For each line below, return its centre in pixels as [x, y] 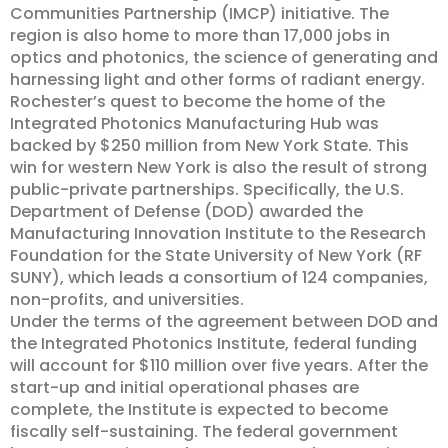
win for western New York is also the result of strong [218, 167]
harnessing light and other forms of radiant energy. [217, 79]
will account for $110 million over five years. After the [219, 365]
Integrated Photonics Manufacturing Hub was [194, 123]
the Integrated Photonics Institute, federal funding [213, 343]
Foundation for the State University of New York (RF [216, 255]
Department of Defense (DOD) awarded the [186, 211]
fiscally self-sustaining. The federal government [204, 431]
